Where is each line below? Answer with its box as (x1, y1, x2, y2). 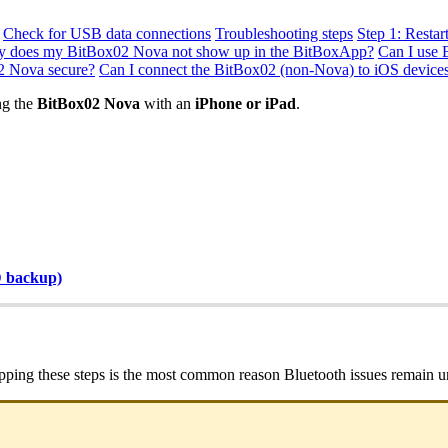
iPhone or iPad (195, 94, 296, 112)
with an (140, 94, 195, 112)
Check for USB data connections (3, 24, 211, 42)
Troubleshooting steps (215, 24, 353, 42)
